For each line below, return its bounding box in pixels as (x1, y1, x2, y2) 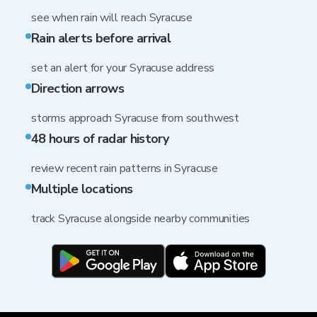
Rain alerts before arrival (31, 30, 171, 47)
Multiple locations (31, 180, 133, 197)
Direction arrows (31, 80, 124, 97)
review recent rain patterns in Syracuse (31, 161, 218, 176)
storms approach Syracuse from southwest (31, 110, 239, 126)
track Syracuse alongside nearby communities (31, 211, 250, 226)
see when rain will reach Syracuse (31, 10, 193, 25)
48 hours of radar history (31, 130, 169, 147)
